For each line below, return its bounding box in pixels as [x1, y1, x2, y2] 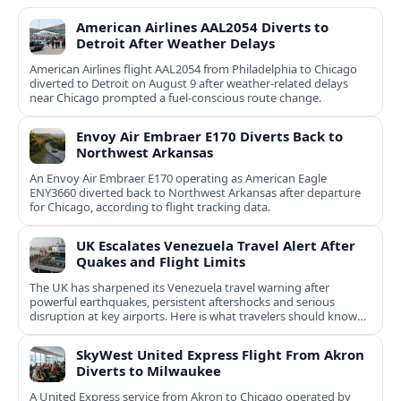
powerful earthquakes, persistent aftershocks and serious [30, 294, 335, 311]
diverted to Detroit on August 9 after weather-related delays [30, 75, 348, 92]
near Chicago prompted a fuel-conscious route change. [30, 90, 321, 107]
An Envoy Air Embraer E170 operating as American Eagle [30, 170, 327, 187]
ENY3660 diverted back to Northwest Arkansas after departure [30, 184, 361, 201]
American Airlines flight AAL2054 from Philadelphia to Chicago [30, 61, 357, 78]
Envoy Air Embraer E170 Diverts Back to [76, 127, 343, 146]
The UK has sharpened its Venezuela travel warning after [30, 279, 329, 296]
